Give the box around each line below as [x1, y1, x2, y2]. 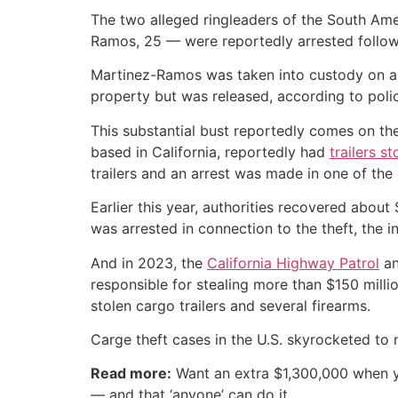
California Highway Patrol [207, 253, 379, 272]
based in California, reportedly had [91, 142, 330, 161]
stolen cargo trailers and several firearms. [91, 296, 370, 314]
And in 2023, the [91, 253, 207, 272]
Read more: [91, 364, 171, 383]
